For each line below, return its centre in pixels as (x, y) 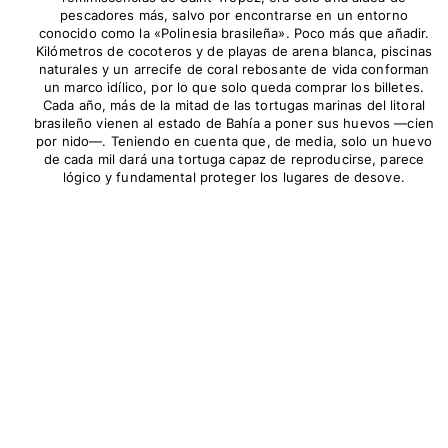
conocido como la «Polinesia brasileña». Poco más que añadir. (234, 32)
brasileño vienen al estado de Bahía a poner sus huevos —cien (234, 122)
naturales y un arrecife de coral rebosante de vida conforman (234, 68)
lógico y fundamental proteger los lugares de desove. (234, 176)
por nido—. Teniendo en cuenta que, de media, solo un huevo (234, 140)
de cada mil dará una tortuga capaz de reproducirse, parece (234, 158)
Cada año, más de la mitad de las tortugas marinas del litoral (234, 104)
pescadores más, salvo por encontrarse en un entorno (234, 14)
